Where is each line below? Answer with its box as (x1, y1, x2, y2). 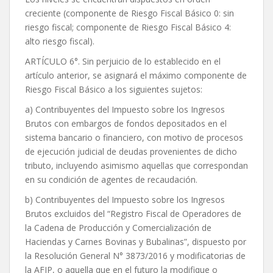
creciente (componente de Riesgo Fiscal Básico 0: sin (25, 7, 234, 19)
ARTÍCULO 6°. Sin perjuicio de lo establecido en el (25, 55, 221, 68)
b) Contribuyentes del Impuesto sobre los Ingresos (25, 194, 225, 206)
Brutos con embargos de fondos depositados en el (25, 118, 227, 130)
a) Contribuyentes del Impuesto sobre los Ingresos (25, 104, 225, 116)
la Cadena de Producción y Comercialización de (25, 222, 211, 234)
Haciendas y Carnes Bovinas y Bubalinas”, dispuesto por (25, 236, 246, 248)
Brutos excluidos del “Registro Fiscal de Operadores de (25, 208, 241, 220)
